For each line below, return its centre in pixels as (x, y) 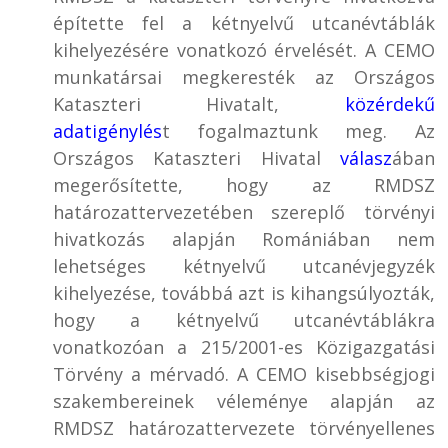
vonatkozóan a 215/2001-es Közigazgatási (244, 346)
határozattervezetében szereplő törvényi (244, 211)
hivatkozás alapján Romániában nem (244, 238)
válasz (365, 157)
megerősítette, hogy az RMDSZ (244, 184)
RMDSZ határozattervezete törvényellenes (244, 427)
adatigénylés (108, 130)
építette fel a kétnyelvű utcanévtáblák (244, 22)
